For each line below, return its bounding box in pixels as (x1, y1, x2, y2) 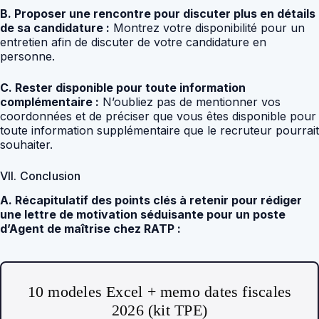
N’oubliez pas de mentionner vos (99, 94, 281, 109)
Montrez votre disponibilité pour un (110, 20, 305, 35)
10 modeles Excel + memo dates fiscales (27, 283, 292, 301)
